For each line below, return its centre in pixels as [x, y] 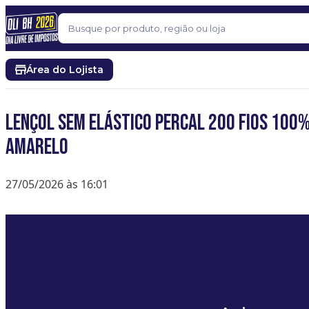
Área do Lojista [65, 70]
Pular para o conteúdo [63, 13]
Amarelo [37, 147]
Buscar [76, 36]
